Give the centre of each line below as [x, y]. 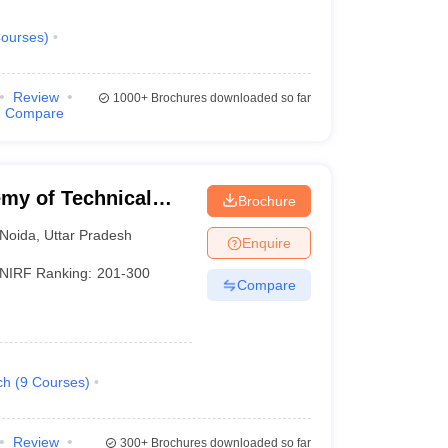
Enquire [266, 242]
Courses [58, 382]
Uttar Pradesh [88, 234]
